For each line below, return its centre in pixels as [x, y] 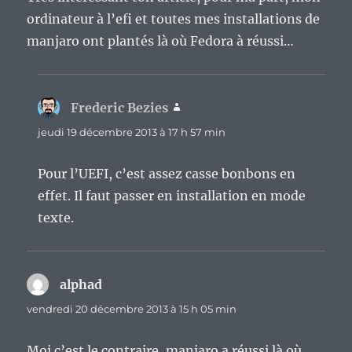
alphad [81, 284]
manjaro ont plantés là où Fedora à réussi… [161, 40]
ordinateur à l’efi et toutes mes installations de [174, 18]
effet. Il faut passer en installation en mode [172, 195]
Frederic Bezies [120, 107]
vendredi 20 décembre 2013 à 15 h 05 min [132, 308]
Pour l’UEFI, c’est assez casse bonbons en [167, 173]
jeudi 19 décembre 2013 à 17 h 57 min [132, 132]
